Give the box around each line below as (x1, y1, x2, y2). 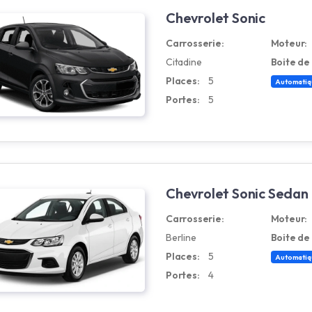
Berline (166, 231, 196, 244)
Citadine (166, 56, 202, 68)
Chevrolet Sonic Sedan (166, 185, 309, 202)
